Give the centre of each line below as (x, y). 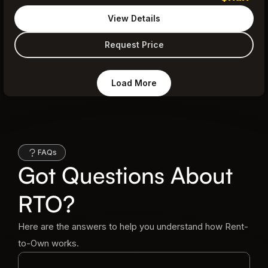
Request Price (134, 44)
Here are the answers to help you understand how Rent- (133, 226)
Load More (134, 83)
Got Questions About (125, 175)
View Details (134, 18)
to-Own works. (48, 243)
